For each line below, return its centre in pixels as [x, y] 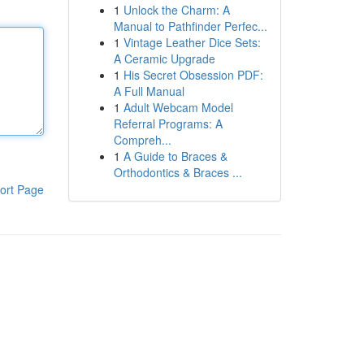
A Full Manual [149, 91]
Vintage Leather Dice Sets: [192, 42]
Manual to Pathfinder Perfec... [190, 26]
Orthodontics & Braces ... [178, 172]
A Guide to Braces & [175, 156]
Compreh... [142, 140]
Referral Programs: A [168, 123]
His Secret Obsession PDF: [193, 75]
